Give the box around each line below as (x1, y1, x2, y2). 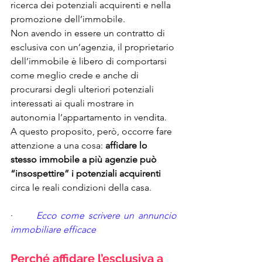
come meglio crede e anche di (11, 70, 141, 81)
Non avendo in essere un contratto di (11, 27, 167, 39)
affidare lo (105, 140, 150, 151)
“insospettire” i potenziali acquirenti (11, 168, 163, 180)
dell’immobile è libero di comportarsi (11, 56, 169, 67)
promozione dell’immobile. (11, 13, 127, 25)
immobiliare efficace (11, 224, 96, 236)
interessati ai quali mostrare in (11, 98, 136, 109)
